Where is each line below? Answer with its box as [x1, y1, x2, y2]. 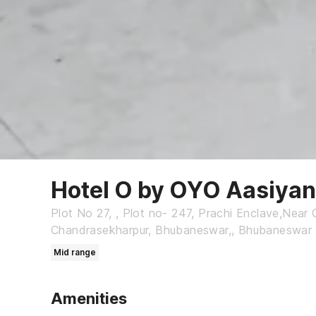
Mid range [54, 247, 96, 258]
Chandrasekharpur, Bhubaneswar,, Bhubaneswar [51, 223, 312, 238]
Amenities [51, 289, 127, 308]
